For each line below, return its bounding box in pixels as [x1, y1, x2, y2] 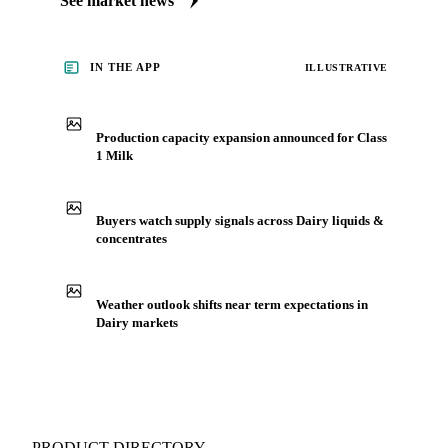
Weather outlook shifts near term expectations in [96, 296, 368, 312]
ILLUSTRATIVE [304, 61, 388, 73]
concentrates [96, 231, 167, 247]
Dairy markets [96, 314, 178, 330]
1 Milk [96, 147, 133, 163]
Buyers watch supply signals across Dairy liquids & [96, 213, 384, 229]
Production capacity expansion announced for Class [96, 129, 387, 145]
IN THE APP [90, 61, 161, 74]
